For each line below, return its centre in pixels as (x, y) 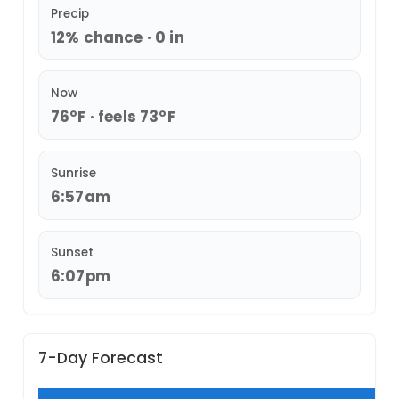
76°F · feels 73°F (113, 117)
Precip (69, 13)
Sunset (72, 253)
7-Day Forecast (101, 358)
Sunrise (73, 173)
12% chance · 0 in (117, 37)
